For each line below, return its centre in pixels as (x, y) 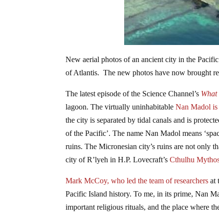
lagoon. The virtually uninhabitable (121, 107)
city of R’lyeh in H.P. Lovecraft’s (118, 159)
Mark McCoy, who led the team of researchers (138, 180)
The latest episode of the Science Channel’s (133, 93)
